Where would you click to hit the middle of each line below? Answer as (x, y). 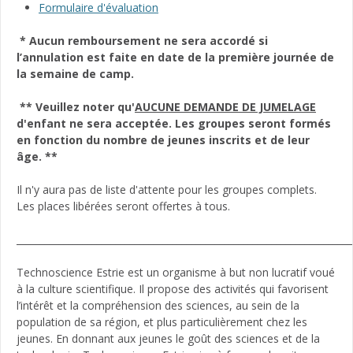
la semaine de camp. (77, 73)
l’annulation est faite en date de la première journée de (175, 57)
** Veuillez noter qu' (77, 106)
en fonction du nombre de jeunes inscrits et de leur (163, 139)
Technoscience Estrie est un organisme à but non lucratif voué (176, 272)
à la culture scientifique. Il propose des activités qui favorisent (173, 288)
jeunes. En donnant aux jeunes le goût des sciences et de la (168, 338)
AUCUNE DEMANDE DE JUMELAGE (225, 106)
